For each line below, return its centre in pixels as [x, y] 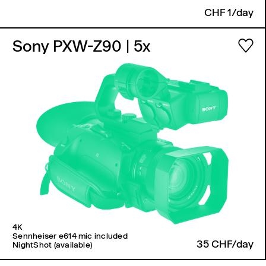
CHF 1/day [229, 13]
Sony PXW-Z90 [69, 47]
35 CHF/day [225, 245]
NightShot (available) [53, 246]
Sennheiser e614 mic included [70, 237]
